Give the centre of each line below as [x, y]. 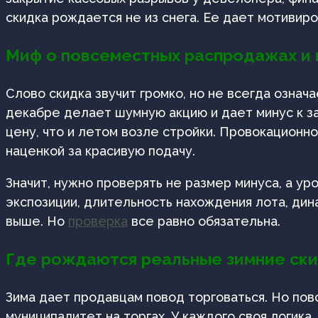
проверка [98, 221]
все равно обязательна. [204, 221]
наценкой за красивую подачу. [100, 150]
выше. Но [37, 221]
